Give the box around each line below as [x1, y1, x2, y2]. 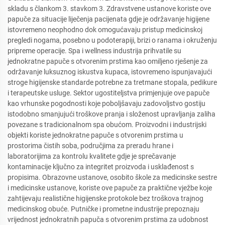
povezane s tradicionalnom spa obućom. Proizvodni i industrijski [8, 121, 206, 129]
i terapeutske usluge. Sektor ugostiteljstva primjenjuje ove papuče [8, 89, 209, 97]
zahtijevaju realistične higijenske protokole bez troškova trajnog [8, 194, 203, 202]
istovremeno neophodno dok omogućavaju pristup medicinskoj [8, 26, 202, 34]
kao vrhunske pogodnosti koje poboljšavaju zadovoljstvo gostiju [8, 99, 205, 107]
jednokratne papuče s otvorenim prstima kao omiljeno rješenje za [8, 57, 208, 65]
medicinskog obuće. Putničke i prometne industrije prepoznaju [8, 205, 199, 213]
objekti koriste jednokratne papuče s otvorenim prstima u [8, 131, 183, 139]
